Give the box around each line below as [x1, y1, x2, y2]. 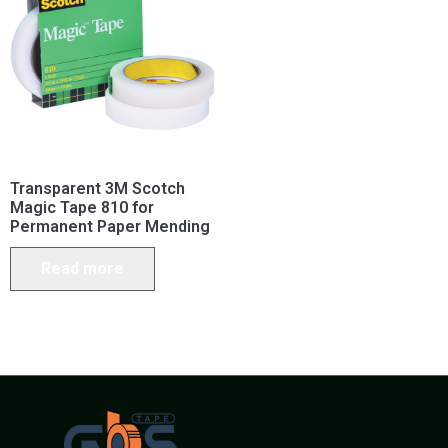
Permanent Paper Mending [10, 216, 210, 236]
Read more [41, 258, 124, 278]
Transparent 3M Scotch [10, 178, 185, 198]
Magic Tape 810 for [10, 197, 154, 217]
